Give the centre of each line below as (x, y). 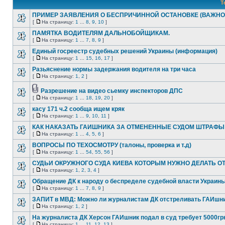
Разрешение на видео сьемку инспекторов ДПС (112, 91)
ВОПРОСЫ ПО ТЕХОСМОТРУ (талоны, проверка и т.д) (112, 145)
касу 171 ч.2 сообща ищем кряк (78, 109)
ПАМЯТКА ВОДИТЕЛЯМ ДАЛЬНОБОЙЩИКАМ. (101, 33)
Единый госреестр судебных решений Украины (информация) (125, 51)
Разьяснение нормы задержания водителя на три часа (114, 69)
